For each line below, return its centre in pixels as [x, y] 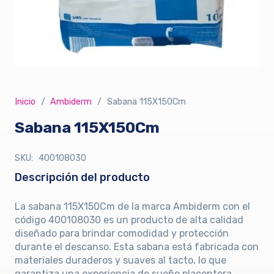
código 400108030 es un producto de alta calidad [129, 220]
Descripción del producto [82, 178]
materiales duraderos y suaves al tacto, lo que [120, 261]
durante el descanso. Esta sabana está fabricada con [137, 247]
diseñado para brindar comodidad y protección [122, 234]
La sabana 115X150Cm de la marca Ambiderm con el [132, 207]
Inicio [25, 102]
